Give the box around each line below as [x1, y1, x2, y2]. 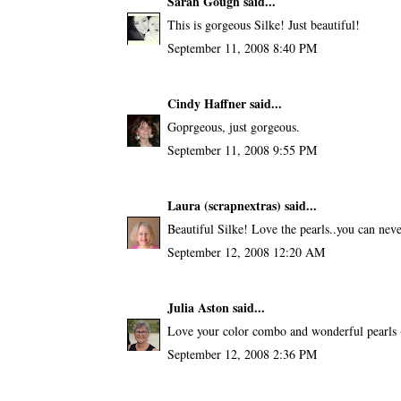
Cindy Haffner [166, 93, 246, 113]
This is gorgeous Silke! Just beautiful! [166, 15, 360, 33]
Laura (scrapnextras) [166, 195, 281, 215]
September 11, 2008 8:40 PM [166, 38, 317, 56]
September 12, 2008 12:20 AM [166, 243, 325, 260]
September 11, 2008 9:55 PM [166, 141, 317, 158]
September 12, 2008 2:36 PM [166, 345, 317, 363]
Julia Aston [166, 297, 229, 317]
